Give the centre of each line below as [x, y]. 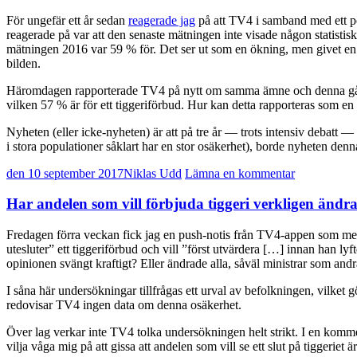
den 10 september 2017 [65, 173]
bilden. [24, 63]
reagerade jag [162, 20]
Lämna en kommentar [240, 173]
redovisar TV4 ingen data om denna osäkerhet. [124, 305]
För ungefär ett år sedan [67, 20]
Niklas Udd [153, 173]
